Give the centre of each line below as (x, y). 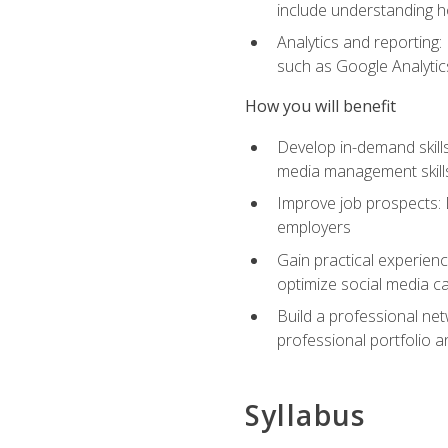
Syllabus (305, 414)
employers (313, 227)
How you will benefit (320, 106)
